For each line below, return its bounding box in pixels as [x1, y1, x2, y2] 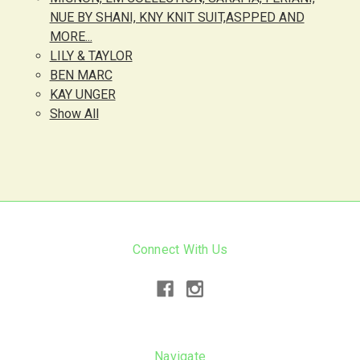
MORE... [49, 29, 92, 44]
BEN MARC [49, 67, 112, 83]
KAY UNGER [49, 87, 116, 102]
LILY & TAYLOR [49, 48, 133, 63]
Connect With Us [132, 242, 228, 257]
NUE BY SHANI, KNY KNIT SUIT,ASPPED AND [49, 10, 305, 25]
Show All [49, 106, 99, 121]
